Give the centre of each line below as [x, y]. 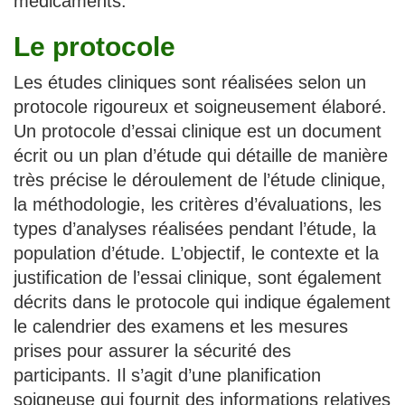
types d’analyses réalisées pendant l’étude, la [195, 228]
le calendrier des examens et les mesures [181, 326]
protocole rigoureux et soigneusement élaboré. [200, 106]
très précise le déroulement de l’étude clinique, [200, 179]
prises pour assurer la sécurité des [152, 350]
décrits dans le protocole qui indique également [202, 301]
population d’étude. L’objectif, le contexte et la [196, 253]
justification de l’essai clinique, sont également [198, 277]
